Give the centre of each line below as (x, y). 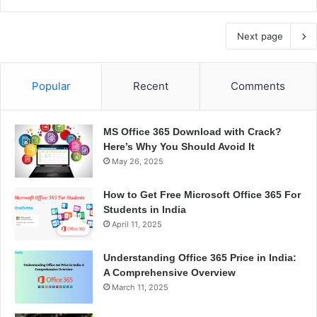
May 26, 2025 (138, 162)
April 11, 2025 (137, 225)
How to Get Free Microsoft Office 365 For (202, 195)
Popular (51, 86)
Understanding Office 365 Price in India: (200, 258)
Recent (150, 86)
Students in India (145, 210)
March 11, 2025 (140, 288)
